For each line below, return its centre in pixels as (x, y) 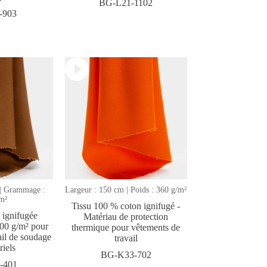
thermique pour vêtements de (126, 227)
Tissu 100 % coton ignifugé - (126, 206)
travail (126, 238)
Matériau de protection (126, 216)
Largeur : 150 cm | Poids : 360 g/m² (126, 190)
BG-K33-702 (126, 254)
